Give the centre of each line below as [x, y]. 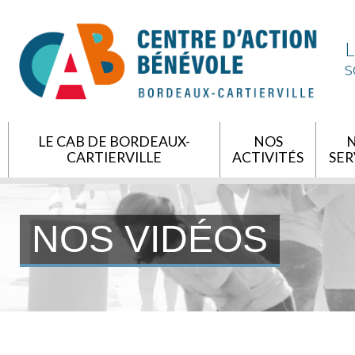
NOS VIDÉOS [150, 239]
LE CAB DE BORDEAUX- [114, 142]
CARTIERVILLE [114, 158]
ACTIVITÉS [268, 158]
